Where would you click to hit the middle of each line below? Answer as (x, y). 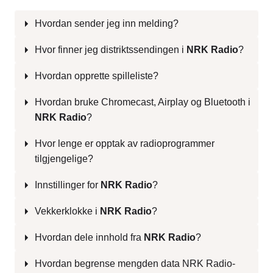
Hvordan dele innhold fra (89, 237)
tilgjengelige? (64, 158)
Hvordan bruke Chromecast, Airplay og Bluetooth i (143, 102)
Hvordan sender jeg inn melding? (107, 23)
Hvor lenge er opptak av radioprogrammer (125, 143)
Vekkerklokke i (67, 211)
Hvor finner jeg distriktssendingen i (111, 49)
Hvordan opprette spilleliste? (97, 76)
